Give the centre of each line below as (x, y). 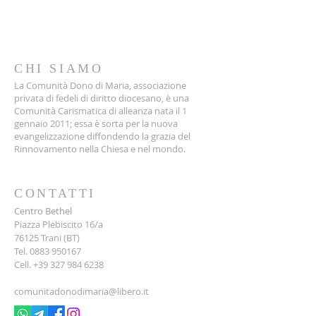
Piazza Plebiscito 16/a (59, 224)
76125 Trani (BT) (47, 238)
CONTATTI (55, 193)
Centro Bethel (43, 211)
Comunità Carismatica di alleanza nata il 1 (101, 111)
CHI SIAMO (59, 68)
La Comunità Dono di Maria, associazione (100, 85)
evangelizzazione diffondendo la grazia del (102, 136)
